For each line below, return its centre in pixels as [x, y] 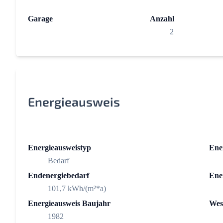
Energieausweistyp [59, 148]
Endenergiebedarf [58, 176]
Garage [40, 19]
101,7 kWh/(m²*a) [77, 189]
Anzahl [162, 19]
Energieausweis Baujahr [69, 204]
